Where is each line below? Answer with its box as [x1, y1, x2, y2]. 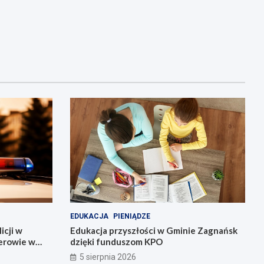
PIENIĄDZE [113, 212, 150, 221]
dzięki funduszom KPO [70, 236, 163, 247]
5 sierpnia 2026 [79, 252, 136, 262]
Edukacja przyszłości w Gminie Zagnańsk [70, 225, 237, 236]
